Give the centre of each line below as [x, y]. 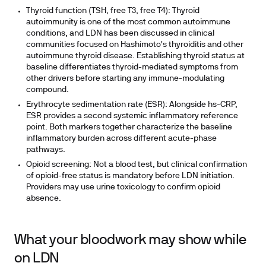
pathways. [46, 150]
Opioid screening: [59, 165]
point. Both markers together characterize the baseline [129, 127]
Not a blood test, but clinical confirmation [169, 165]
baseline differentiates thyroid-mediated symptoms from [132, 67]
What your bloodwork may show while [130, 240]
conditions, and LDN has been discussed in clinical [120, 34]
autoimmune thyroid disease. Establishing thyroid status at [135, 56]
